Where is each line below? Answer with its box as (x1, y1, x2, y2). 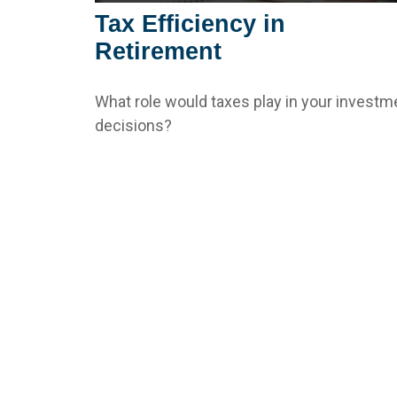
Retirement (95, 37, 222, 65)
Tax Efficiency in (95, 10, 285, 37)
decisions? (95, 115, 172, 135)
